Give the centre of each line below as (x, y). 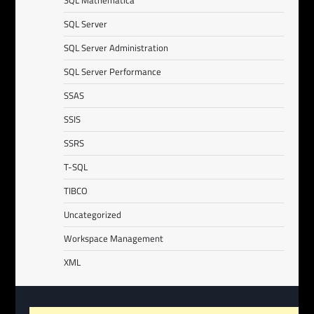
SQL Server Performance (113, 71)
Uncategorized (93, 214)
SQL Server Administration (116, 48)
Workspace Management (114, 238)
